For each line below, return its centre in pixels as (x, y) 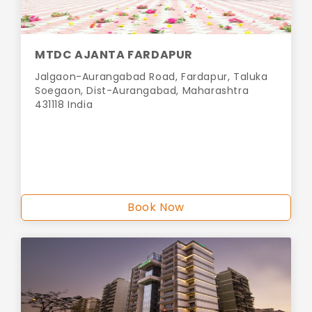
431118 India (64, 105)
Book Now (156, 208)
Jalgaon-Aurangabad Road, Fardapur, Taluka (151, 77)
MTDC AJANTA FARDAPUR (114, 55)
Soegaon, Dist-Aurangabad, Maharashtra (142, 91)
